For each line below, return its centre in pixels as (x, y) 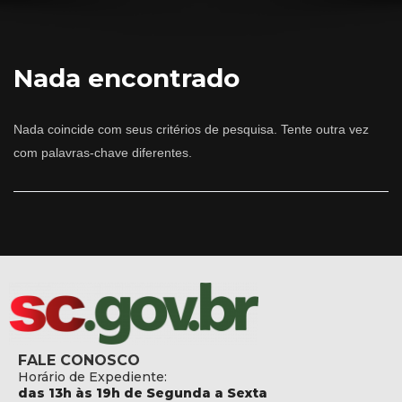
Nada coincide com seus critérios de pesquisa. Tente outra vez (191, 129)
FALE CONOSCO (79, 360)
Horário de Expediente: (92, 376)
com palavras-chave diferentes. (103, 152)
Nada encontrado (127, 79)
